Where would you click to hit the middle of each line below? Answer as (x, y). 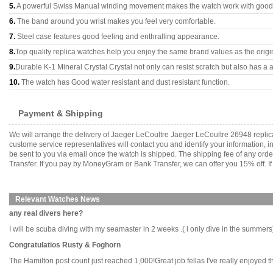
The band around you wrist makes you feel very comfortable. (115, 21)
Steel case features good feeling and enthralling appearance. (117, 37)
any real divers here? (46, 213)
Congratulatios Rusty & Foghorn (65, 245)
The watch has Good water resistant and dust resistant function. (125, 82)
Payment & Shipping (61, 113)
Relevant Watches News (58, 199)
